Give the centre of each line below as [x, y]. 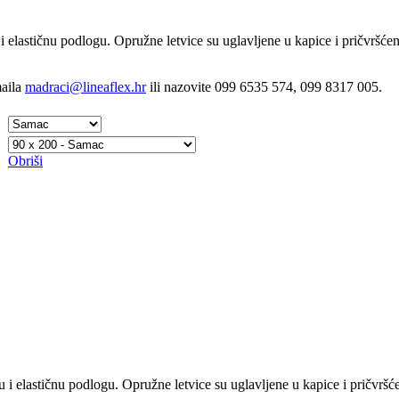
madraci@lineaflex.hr [85, 86]
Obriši [25, 160]
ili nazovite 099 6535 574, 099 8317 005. [264, 86]
